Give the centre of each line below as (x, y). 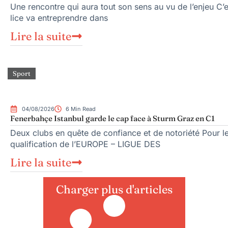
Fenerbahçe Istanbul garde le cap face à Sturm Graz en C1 (112, 119)
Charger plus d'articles (114, 190)
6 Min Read (81, 109)
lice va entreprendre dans (59, 18)
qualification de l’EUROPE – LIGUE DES (85, 144)
